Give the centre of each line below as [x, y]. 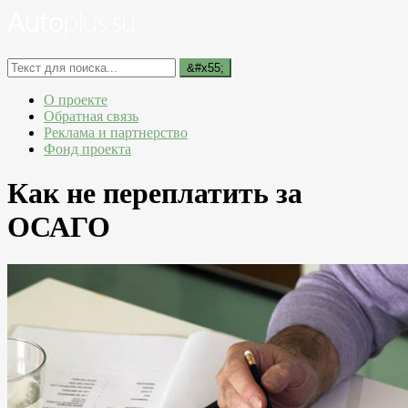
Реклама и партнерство [116, 133]
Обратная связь [91, 116]
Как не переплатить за [155, 194]
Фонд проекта [87, 149]
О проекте [76, 100]
